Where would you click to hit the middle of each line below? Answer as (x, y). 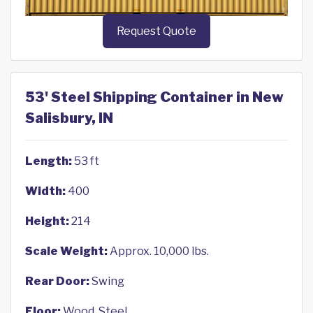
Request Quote (156, 31)
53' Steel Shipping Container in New (154, 97)
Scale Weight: (66, 252)
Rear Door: (57, 282)
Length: (49, 161)
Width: (45, 191)
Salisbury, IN (69, 118)
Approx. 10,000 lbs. (158, 252)
